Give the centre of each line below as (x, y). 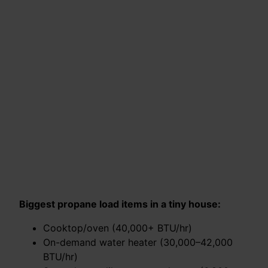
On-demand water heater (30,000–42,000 (138, 243)
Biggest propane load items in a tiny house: (120, 204)
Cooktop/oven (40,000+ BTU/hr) (118, 228)
